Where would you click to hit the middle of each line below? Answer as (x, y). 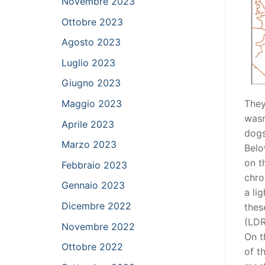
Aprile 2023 (88, 124)
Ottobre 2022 (92, 247)
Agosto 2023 (91, 42)
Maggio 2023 (92, 104)
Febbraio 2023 (94, 165)
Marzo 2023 (89, 145)
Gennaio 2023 (93, 185)
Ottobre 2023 (92, 22)
